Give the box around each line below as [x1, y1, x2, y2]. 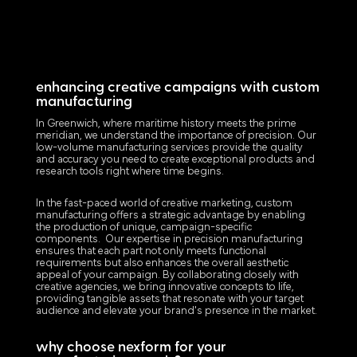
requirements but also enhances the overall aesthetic [35, 257, 288, 270]
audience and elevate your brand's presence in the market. [35, 305, 317, 318]
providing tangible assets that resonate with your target [35, 293, 304, 306]
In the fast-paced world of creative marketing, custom [35, 198, 292, 210]
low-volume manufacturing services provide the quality [35, 142, 303, 155]
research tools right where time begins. [35, 166, 224, 178]
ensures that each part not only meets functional [35, 245, 266, 258]
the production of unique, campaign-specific [35, 222, 252, 234]
